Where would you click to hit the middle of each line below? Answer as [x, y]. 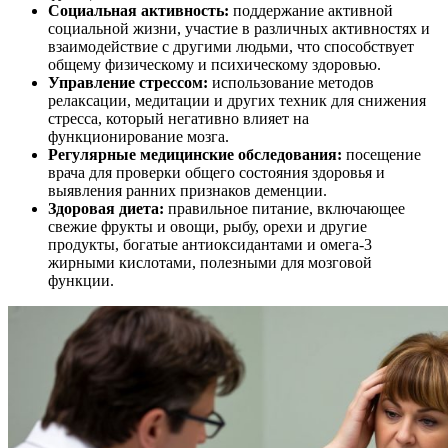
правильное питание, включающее [286, 208]
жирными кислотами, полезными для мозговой [210, 262]
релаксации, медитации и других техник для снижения [237, 100]
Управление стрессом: [130, 82]
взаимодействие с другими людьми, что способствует [231, 46]
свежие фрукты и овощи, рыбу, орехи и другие [207, 226]
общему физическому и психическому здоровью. [214, 64]
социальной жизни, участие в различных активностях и [239, 28]
